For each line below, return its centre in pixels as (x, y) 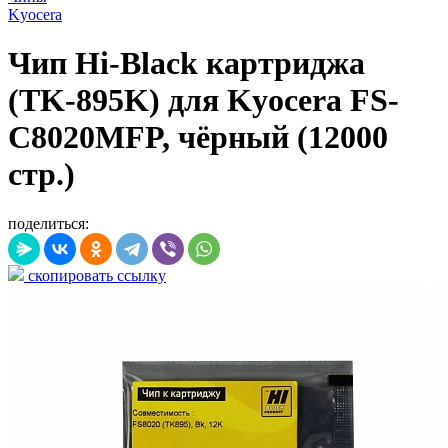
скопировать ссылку (95, 275)
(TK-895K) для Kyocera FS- (203, 100)
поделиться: (48, 223)
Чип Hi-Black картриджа (186, 63)
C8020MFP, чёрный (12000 (198, 137)
